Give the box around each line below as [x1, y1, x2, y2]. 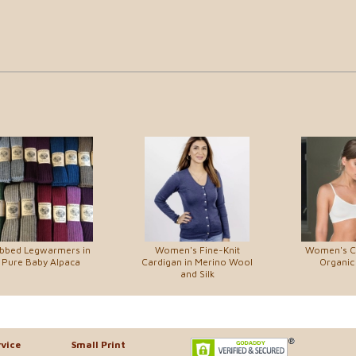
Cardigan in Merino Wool [141, 256, 253, 269]
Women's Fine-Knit [154, 244, 240, 257]
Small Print [72, 339, 126, 351]
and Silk [180, 268, 215, 281]
